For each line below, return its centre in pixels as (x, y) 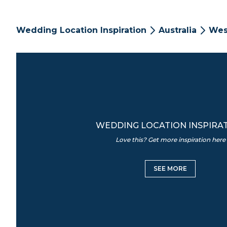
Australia (178, 30)
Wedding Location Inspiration (81, 30)
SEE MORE (170, 168)
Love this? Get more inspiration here (170, 140)
